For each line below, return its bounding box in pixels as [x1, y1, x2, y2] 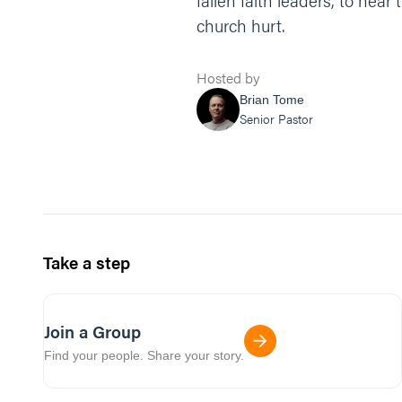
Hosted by [197, 67, 259, 88]
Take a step [43, 250, 130, 275]
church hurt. [197, 13, 285, 38]
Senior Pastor [240, 109, 313, 127]
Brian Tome [240, 92, 304, 107]
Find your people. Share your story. [44, 347, 244, 363]
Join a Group [44, 319, 141, 344]
